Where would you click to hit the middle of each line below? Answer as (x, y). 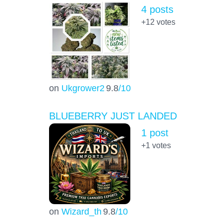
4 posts (157, 10)
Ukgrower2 (83, 88)
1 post (155, 133)
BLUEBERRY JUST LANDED (113, 116)
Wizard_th (81, 211)
